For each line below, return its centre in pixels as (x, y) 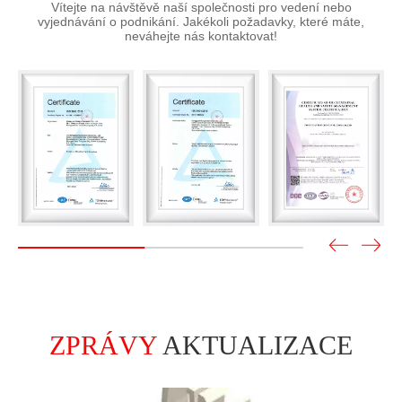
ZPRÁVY (106, 324)
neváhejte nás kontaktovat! (201, 14)
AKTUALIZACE (258, 324)
